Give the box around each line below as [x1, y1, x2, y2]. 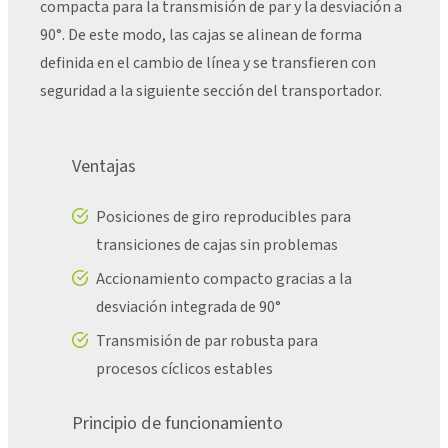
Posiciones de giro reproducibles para [96, 206, 351, 229]
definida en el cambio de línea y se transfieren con [40, 51, 376, 74]
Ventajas [72, 152, 136, 179]
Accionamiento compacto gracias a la [96, 268, 352, 291]
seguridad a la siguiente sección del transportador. [40, 79, 382, 102]
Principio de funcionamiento [72, 410, 283, 437]
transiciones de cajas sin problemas [96, 234, 338, 257]
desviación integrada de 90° [96, 296, 281, 319]
